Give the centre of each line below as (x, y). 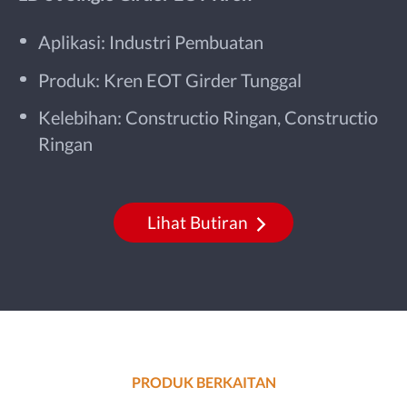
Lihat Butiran (198, 223)
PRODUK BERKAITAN (203, 382)
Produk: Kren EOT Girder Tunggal (170, 79)
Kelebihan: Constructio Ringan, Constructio (208, 118)
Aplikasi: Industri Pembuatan (151, 42)
